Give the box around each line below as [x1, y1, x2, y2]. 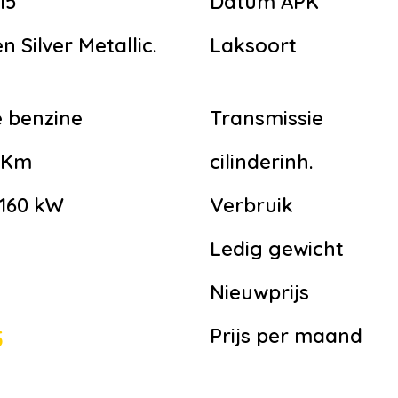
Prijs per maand [210, 323, 362, 349]
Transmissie [210, 106, 323, 131]
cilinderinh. [210, 149, 313, 175]
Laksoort [210, 33, 297, 59]
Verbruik [210, 193, 293, 219]
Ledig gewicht [210, 236, 344, 262]
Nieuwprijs [210, 280, 309, 306]
